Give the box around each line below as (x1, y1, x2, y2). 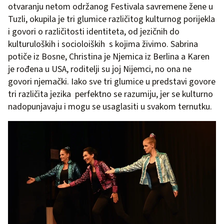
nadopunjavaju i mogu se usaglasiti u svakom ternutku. (8, 100, 214, 113)
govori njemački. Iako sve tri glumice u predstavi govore (8, 75, 215, 88)
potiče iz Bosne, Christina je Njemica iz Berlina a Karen (8, 50, 209, 63)
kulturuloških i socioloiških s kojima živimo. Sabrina (8, 37, 198, 50)
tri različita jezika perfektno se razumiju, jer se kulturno (8, 87, 213, 100)
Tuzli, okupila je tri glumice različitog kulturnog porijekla (8, 12, 215, 25)
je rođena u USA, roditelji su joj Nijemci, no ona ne (8, 62, 191, 75)
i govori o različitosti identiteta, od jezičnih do (8, 25, 179, 38)
